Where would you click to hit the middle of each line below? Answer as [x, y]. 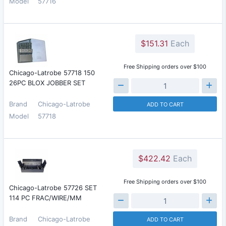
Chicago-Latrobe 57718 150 [52, 73]
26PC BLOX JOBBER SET [47, 83]
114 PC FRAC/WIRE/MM [45, 198]
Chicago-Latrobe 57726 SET [53, 188]
